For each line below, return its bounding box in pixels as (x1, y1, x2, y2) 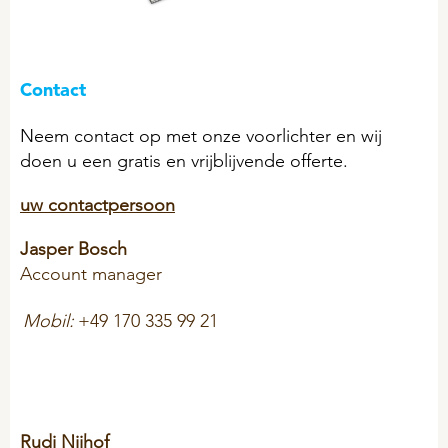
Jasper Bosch (20, 236, 127, 260)
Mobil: (23, 308, 74, 332)
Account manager (20, 261, 162, 285)
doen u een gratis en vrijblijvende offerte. (20, 148, 348, 172)
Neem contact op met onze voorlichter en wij (20, 123, 382, 147)
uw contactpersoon (20, 192, 175, 216)
